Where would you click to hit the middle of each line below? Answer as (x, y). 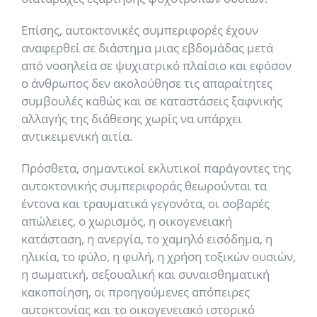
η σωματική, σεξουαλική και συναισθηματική (145, 274)
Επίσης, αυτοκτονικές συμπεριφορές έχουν (140, 30)
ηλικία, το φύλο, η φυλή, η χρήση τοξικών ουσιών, (158, 257)
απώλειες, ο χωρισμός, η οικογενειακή (127, 221)
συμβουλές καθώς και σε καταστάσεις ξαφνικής (152, 101)
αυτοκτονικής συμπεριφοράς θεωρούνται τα (144, 186)
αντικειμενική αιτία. (77, 136)
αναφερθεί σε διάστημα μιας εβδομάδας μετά (147, 48)
